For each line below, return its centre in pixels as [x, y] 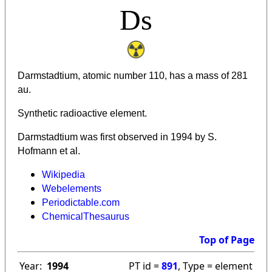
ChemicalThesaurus [86, 217]
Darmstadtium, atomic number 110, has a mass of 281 [133, 76]
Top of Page [227, 240]
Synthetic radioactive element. [82, 114]
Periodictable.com [81, 203]
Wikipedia [63, 175]
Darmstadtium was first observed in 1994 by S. [117, 137]
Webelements [72, 189]
